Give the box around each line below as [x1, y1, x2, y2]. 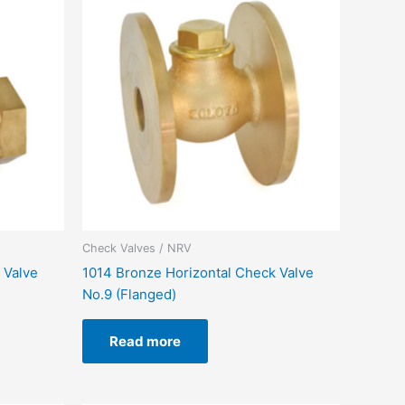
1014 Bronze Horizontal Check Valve [82, 263, 314, 281]
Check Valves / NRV [82, 241, 192, 256]
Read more [109, 332, 181, 350]
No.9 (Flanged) [82, 285, 176, 303]
